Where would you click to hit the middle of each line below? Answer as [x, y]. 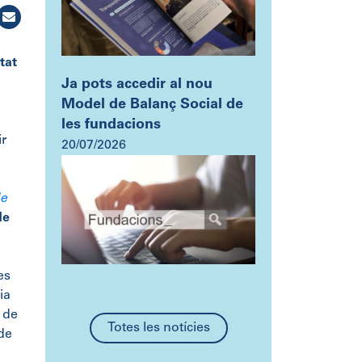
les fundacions [111, 126]
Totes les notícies [158, 328]
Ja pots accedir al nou [137, 85]
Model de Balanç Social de [152, 105]
